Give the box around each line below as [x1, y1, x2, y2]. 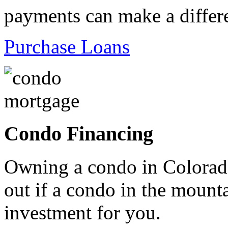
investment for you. [4, 201, 161, 223]
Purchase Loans [4, 36, 130, 58]
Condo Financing [4, 122, 153, 145]
